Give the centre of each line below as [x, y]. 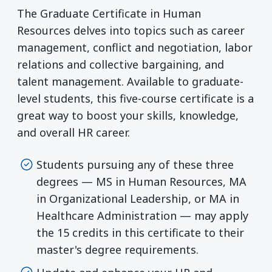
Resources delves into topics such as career [131, 30]
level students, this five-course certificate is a [135, 98]
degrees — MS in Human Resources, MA [141, 182]
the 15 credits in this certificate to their [140, 233]
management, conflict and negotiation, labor [135, 47]
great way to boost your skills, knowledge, [128, 115]
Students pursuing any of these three [135, 165]
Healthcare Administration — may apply [142, 216]
